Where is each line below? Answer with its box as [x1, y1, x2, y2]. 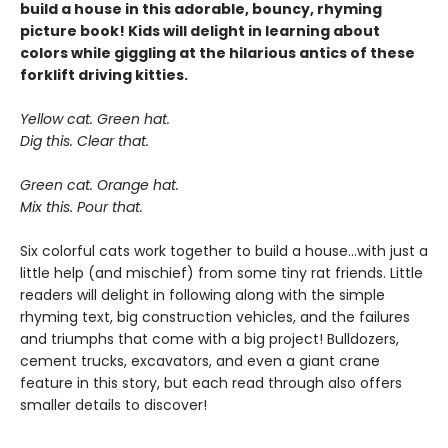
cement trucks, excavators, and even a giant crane [20, 351, 380, 371]
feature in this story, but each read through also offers [20, 373, 402, 393]
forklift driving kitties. [20, 65, 188, 85]
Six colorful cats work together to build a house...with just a [20, 241, 428, 261]
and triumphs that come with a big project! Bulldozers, [20, 329, 399, 349]
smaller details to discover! [20, 395, 207, 415]
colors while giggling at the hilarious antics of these [20, 43, 415, 63]
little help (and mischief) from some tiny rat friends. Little [20, 263, 423, 283]
